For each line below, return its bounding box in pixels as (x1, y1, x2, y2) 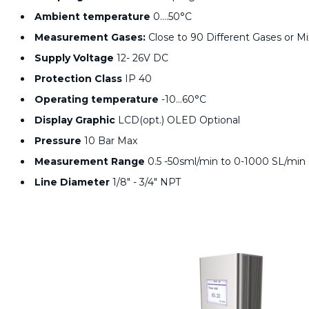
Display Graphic (34, 113, 115, 126)
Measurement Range (34, 154, 145, 168)
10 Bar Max (81, 134, 137, 147)
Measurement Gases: (34, 30, 146, 43)
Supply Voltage (34, 51, 114, 64)
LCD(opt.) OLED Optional (115, 113, 240, 126)
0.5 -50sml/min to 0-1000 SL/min (145, 154, 306, 168)
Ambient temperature (34, 10, 150, 23)
